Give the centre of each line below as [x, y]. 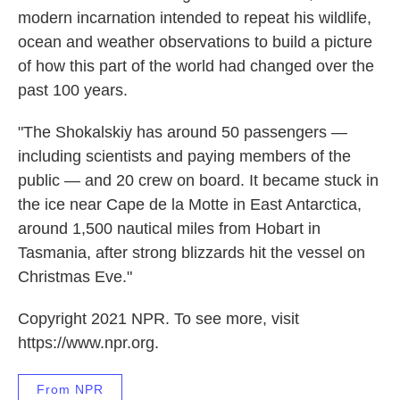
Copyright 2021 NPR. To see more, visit [158, 318]
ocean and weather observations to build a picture [195, 42]
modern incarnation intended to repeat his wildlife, [195, 17]
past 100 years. [73, 90]
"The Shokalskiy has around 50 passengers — [183, 132]
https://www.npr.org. [88, 342]
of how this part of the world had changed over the [196, 66]
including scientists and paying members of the [184, 156]
